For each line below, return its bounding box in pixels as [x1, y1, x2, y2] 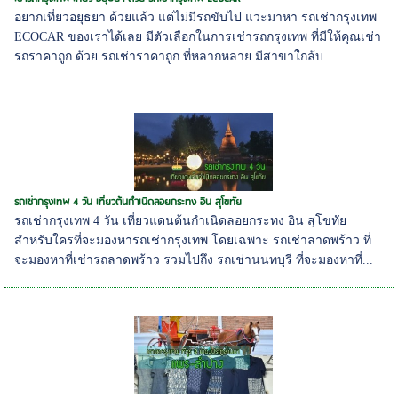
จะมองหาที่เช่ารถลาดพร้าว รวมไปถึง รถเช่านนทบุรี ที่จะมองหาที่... [14, 253, 374, 267]
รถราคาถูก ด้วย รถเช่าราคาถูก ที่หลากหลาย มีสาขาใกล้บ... [14, 50, 335, 64]
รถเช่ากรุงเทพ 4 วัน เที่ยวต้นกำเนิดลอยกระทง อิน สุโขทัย [14, 194, 243, 211]
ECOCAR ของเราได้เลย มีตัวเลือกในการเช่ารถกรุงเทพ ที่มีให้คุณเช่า [14, 30, 382, 44]
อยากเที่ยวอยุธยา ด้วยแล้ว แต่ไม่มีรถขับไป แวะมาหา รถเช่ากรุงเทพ [14, 11, 378, 25]
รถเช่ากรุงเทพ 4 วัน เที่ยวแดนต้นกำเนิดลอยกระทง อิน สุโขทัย [14, 214, 347, 228]
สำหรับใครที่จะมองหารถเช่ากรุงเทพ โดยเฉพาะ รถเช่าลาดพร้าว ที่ [14, 234, 372, 248]
